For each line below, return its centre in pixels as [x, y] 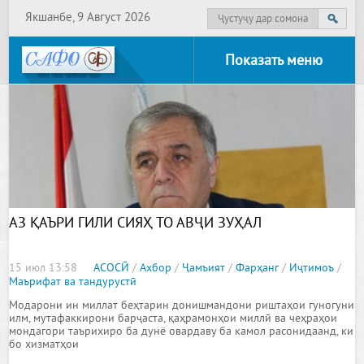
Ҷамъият [204, 269]
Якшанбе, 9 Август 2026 [88, 18]
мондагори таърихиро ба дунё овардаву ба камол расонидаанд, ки [182, 332]
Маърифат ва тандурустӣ [73, 282]
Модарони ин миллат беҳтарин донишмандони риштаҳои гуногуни [182, 306]
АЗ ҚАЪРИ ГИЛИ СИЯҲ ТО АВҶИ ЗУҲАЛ [136, 224]
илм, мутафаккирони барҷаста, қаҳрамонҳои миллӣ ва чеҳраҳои [173, 319]
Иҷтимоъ [312, 269]
